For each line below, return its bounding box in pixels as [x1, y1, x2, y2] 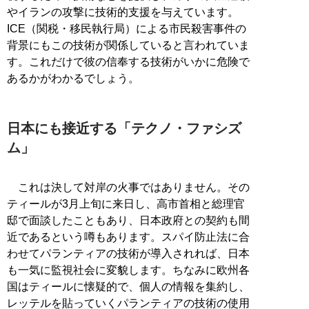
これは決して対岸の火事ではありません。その [7, 181, 250, 193]
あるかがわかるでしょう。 [7, 72, 139, 84]
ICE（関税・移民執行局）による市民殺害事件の [7, 22, 246, 34]
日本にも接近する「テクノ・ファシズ [7, 120, 241, 136]
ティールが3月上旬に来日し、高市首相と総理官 [7, 197, 245, 210]
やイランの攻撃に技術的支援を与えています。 [7, 6, 239, 18]
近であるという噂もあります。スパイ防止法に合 [7, 230, 250, 243]
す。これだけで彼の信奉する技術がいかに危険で [7, 55, 250, 68]
